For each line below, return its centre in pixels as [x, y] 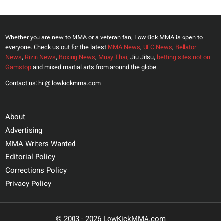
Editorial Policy [31, 157]
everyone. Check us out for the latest [57, 48]
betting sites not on [184, 57]
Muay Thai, [114, 57]
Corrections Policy [36, 170]
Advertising [24, 130]
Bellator [186, 48]
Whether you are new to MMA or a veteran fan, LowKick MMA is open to [104, 38]
